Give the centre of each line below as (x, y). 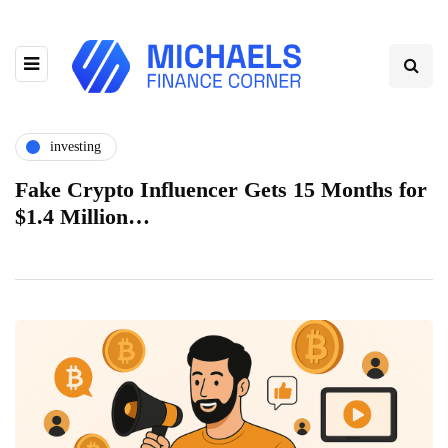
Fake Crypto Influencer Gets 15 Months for (221, 189)
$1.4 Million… (82, 216)
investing (75, 147)
